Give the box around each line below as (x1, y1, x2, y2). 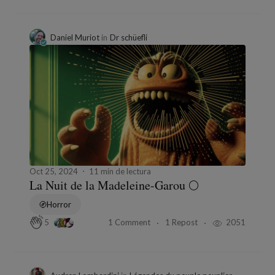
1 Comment (108, 217, 152, 228)
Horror (47, 199, 71, 210)
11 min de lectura (89, 166, 151, 177)
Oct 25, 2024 (29, 166, 78, 177)
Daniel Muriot (50, 32, 101, 42)
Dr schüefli (110, 32, 147, 42)
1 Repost (165, 217, 199, 228)
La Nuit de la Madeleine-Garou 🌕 (29, 177, 199, 194)
